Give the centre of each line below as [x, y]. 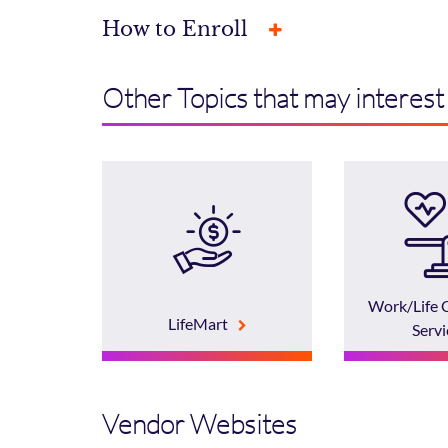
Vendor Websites [199, 424]
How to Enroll [178, 29]
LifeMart [197, 323]
